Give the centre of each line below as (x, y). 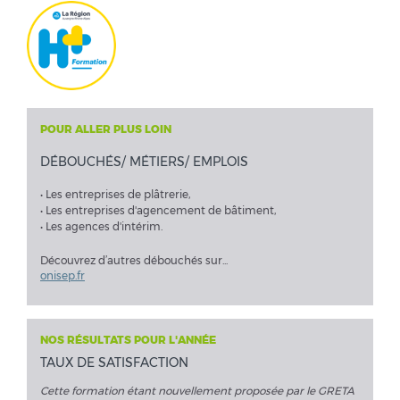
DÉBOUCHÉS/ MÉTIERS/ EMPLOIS (144, 162)
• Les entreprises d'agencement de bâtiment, (158, 211)
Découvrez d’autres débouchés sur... (134, 261)
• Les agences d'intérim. (101, 227)
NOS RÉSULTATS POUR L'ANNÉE (128, 340)
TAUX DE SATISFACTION (114, 363)
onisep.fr (62, 276)
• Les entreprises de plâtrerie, (115, 195)
